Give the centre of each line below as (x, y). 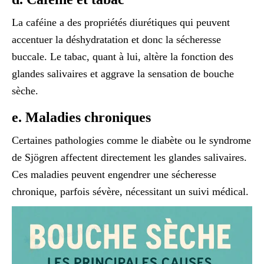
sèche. (25, 90)
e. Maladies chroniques (81, 117)
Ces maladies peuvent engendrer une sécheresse (114, 174)
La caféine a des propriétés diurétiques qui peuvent (121, 22)
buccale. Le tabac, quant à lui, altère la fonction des (123, 56)
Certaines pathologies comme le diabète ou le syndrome (131, 140)
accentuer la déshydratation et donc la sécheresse (116, 39)
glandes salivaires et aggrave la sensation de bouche (123, 73)
